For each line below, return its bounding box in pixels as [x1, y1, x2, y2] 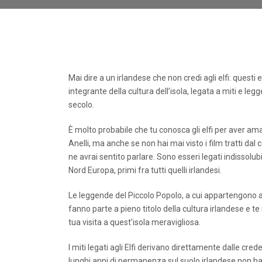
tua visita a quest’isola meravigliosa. [68, 218, 201, 227]
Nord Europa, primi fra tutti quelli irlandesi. [68, 166, 222, 175]
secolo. [68, 100, 94, 110]
